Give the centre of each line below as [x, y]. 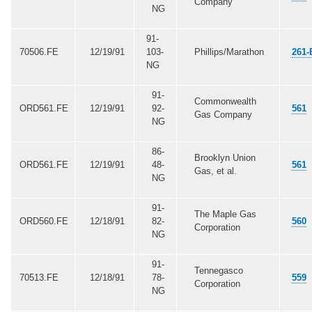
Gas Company [223, 114]
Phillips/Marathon [229, 52]
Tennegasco [219, 270]
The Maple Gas [225, 214]
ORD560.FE [44, 221]
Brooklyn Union [225, 157]
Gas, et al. [216, 171]
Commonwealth [225, 101]
